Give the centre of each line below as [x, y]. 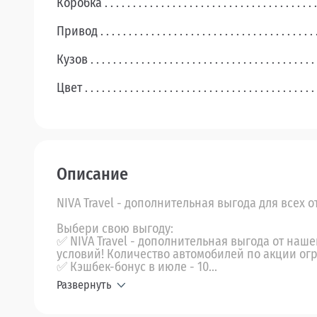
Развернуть [84, 285]
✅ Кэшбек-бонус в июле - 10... [137, 267]
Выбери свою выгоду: [115, 229]
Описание [92, 174]
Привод [77, 31]
